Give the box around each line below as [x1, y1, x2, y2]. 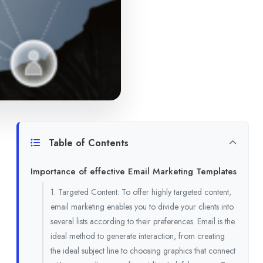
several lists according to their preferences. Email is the [50, 215, 235, 228]
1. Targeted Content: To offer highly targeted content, [50, 186, 231, 198]
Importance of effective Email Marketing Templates [31, 165, 237, 178]
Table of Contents [46, 136, 129, 150]
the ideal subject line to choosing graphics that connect [50, 245, 235, 257]
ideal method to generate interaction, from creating [50, 230, 225, 242]
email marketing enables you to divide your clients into [50, 201, 234, 213]
